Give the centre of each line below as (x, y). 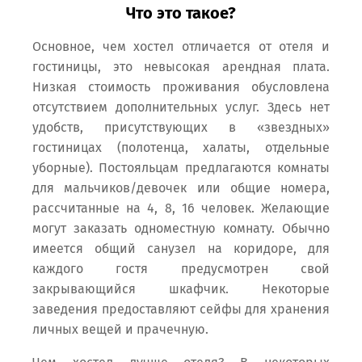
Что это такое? (181, 13)
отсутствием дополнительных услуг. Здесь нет (181, 107)
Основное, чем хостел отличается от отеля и (181, 47)
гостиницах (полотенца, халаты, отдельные (181, 148)
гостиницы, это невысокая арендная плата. (181, 67)
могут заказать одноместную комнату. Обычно (181, 229)
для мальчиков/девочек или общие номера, (181, 188)
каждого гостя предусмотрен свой (181, 269)
